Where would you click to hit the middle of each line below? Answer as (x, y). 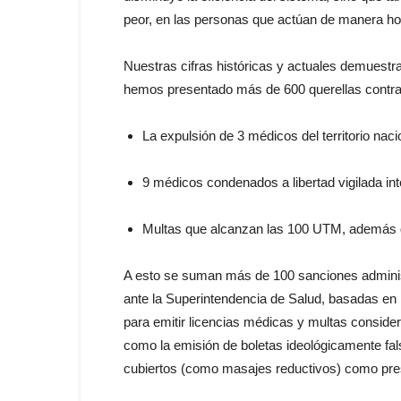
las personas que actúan (245, 19)
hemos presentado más (195, 89)
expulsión (188, 136)
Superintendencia (216, 299)
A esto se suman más (189, 275)
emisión (196, 345)
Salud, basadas (333, 299)
